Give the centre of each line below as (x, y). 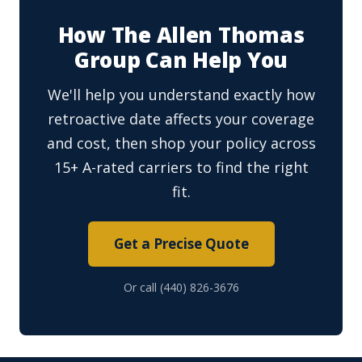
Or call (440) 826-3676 (181, 288)
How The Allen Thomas (181, 35)
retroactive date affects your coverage (181, 119)
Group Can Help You (181, 60)
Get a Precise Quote (181, 244)
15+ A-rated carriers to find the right (181, 168)
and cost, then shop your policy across (181, 143)
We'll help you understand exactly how (181, 95)
